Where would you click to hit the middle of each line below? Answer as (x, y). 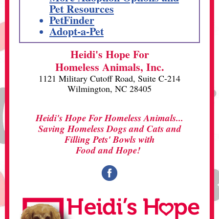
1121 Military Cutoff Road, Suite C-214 (109, 78)
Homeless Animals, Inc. (109, 67)
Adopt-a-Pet (77, 31)
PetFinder (72, 20)
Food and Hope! (109, 150)
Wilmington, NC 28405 (109, 88)
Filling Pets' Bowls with (109, 139)
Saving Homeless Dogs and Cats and (109, 128)
